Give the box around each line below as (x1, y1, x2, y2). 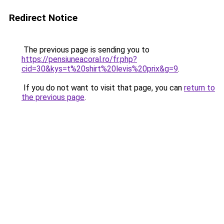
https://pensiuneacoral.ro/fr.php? (21, 54, 137, 64)
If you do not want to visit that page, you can (21, 83, 184, 92)
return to (184, 83, 215, 92)
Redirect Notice (9, 12, 77, 23)
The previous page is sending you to (21, 45, 149, 54)
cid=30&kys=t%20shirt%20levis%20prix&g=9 (21, 64, 178, 73)
